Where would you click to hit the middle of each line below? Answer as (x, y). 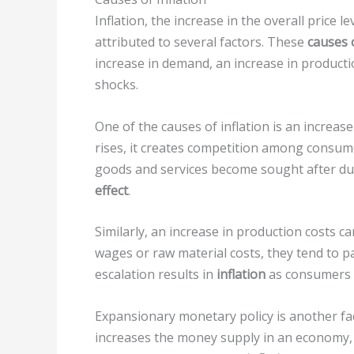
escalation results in (156, 275)
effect (111, 190)
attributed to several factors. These (201, 42)
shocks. (117, 85)
